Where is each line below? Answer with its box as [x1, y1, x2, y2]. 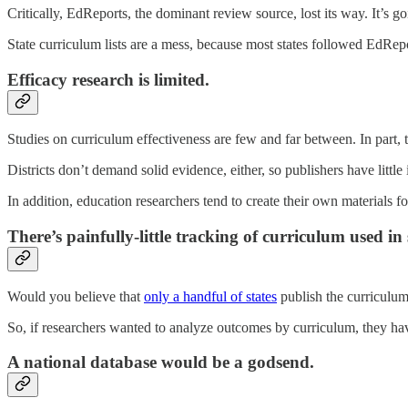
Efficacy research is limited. [7, 69, 209, 89]
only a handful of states [144, 288, 277, 304]
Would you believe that [7, 288, 144, 304]
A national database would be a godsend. [7, 352, 314, 372]
